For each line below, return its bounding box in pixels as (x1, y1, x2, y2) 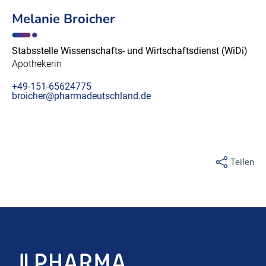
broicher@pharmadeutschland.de (12, 90, 151, 102)
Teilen (230, 156, 254, 167)
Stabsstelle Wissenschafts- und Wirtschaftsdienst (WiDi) (12, 45, 248, 57)
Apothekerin (12, 58, 62, 70)
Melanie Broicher (12, 10, 115, 28)
